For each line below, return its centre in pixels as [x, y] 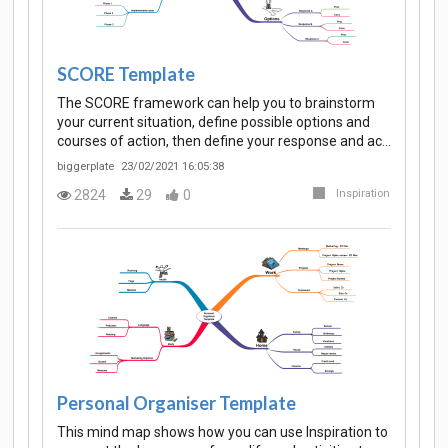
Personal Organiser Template [176, 402]
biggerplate [85, 166]
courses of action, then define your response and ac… [224, 140]
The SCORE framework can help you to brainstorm [216, 102]
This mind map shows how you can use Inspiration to [222, 432]
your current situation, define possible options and [213, 121]
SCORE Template [126, 73]
